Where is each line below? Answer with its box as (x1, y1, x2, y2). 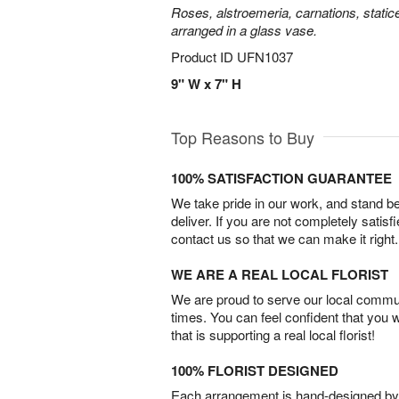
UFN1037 (237, 47, 293, 66)
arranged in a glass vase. (171, 20, 317, 39)
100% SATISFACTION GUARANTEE (171, 168, 392, 188)
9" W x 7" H (171, 74, 241, 94)
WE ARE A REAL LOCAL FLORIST (171, 265, 388, 284)
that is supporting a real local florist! (171, 325, 375, 344)
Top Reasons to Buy (171, 126, 314, 149)
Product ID (171, 47, 237, 66)
